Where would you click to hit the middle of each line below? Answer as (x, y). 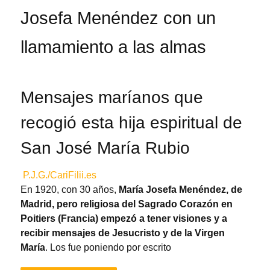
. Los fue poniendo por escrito (108, 247)
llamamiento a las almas (113, 47)
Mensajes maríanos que (112, 97)
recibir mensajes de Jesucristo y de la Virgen (123, 233)
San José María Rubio (105, 148)
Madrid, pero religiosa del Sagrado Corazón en (127, 204)
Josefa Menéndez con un (118, 18)
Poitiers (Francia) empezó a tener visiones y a (124, 218)
